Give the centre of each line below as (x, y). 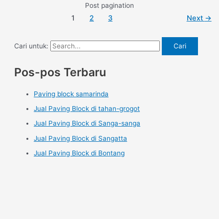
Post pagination (109, 5)
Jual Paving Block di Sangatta (81, 138)
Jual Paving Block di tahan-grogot (87, 109)
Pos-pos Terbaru (60, 72)
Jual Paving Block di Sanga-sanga (87, 123)
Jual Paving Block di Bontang (79, 153)
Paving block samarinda (71, 94)
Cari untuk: (32, 46)
